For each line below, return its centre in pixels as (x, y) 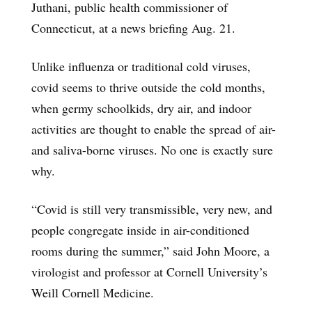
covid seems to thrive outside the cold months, (148, 87)
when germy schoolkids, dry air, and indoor (141, 108)
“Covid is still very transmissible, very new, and (152, 209)
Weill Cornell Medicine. (93, 292)
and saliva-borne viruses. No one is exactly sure (152, 149)
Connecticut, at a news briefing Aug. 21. (133, 28)
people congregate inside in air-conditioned (140, 229)
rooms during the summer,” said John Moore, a (150, 250)
